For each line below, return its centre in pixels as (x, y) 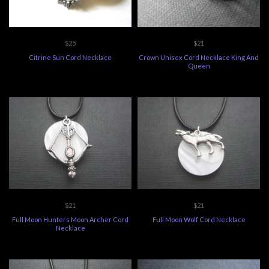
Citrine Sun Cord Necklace (70, 57)
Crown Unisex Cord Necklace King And (199, 57)
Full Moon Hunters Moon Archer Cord (70, 219)
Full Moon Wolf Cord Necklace (199, 219)
